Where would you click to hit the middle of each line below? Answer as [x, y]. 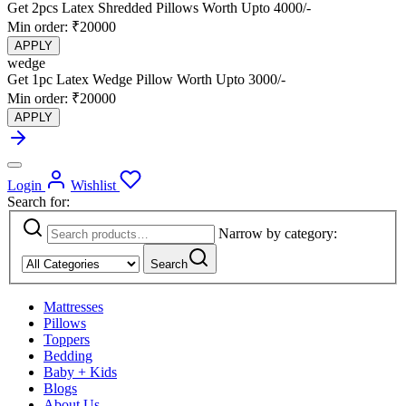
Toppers [67, 340]
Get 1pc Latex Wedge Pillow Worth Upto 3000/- [146, 79]
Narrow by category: [278, 234]
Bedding [68, 356]
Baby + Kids [80, 372]
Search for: [39, 201]
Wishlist [93, 185]
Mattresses [73, 307]
